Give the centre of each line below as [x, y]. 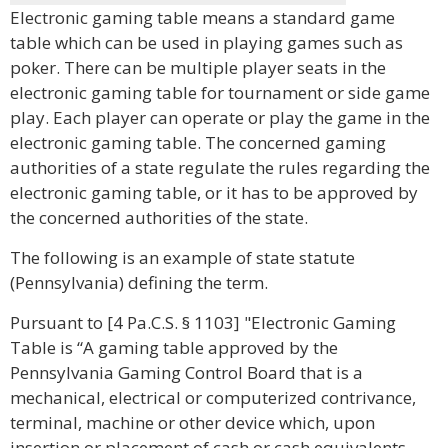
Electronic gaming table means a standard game [202, 17]
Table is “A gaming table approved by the [174, 347]
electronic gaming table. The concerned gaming [198, 142]
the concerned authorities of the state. [159, 217]
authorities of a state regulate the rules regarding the [220, 167]
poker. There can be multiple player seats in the [198, 67]
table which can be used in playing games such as [206, 42]
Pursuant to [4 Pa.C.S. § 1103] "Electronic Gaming [203, 322]
